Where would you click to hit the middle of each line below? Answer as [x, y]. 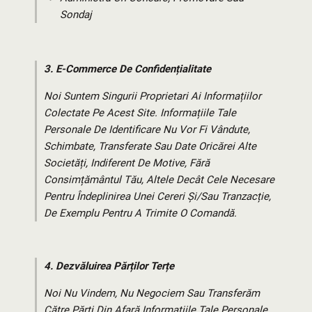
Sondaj [76, 15]
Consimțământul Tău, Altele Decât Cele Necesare [159, 180]
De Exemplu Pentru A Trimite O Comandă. [140, 213]
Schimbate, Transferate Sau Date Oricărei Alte [150, 147]
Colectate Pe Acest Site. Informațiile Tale [140, 113]
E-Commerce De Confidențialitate [133, 69]
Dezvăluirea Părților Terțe [115, 266]
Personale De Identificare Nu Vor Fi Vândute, [147, 130]
